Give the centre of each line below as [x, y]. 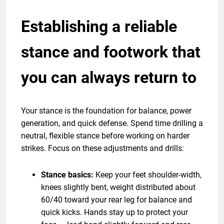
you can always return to [109, 77]
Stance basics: [67, 174]
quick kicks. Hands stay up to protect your [114, 212]
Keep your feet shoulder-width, [147, 174]
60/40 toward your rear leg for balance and [116, 199]
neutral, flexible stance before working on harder [105, 135]
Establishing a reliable [99, 26]
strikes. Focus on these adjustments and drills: [102, 148]
